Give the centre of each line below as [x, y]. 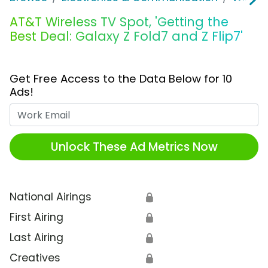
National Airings [51, 197]
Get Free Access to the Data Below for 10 [121, 79]
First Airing [36, 217]
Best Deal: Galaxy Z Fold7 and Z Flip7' [126, 36]
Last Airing [36, 238]
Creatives [35, 258]
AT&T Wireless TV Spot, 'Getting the [119, 22]
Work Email [162, 111]
